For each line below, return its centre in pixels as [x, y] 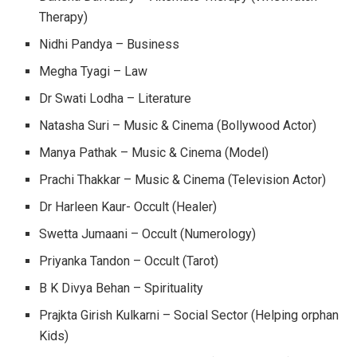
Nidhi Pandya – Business [110, 45]
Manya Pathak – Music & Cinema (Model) [154, 153]
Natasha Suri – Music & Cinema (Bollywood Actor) [178, 126]
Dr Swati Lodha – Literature [116, 99]
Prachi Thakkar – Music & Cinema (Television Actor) [183, 180]
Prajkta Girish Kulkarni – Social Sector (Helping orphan [189, 316]
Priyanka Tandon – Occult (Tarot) [129, 261]
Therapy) [64, 18]
